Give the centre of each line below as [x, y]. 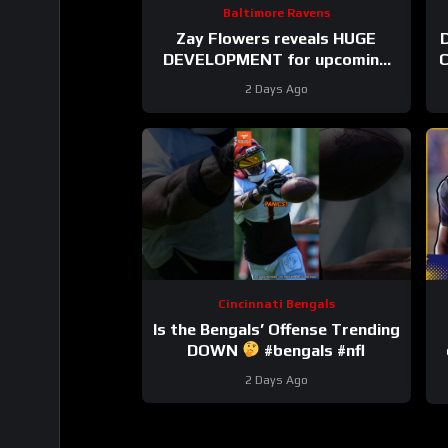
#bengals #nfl [313, 350]
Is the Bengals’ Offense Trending [276, 329]
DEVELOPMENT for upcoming [276, 60]
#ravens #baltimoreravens [276, 102]
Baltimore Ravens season [276, 81]
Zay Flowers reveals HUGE [276, 39]
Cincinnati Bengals [276, 303]
